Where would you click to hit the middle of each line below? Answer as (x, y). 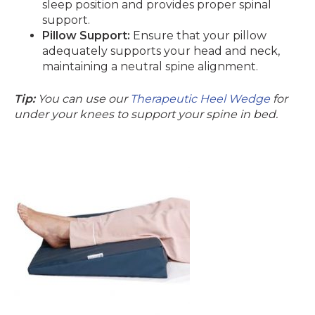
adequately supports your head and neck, (161, 51)
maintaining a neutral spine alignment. (150, 66)
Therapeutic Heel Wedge (200, 99)
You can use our (83, 99)
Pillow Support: (86, 36)
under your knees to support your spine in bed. (146, 114)
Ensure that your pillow (198, 36)
